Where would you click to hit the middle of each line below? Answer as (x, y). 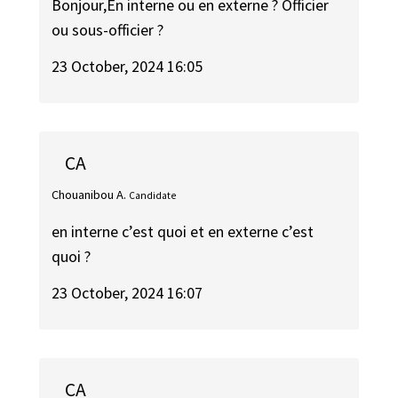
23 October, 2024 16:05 (127, 66)
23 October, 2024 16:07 (127, 292)
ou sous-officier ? (108, 30)
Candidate (153, 196)
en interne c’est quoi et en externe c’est (183, 231)
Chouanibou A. (89, 195)
